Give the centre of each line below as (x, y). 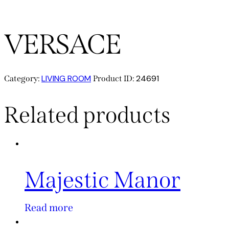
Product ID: (114, 79)
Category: (23, 79)
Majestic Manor (102, 180)
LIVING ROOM (66, 79)
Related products (87, 115)
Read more (49, 207)
